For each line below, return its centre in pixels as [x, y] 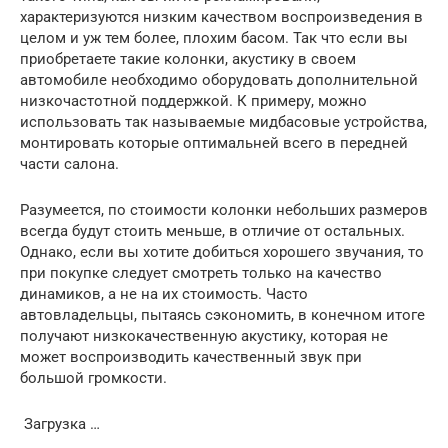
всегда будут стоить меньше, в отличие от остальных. [212, 230]
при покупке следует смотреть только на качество [201, 272]
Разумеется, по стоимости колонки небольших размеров [224, 209]
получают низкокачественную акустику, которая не [204, 335]
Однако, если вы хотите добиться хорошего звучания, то [222, 251]
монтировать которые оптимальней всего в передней [214, 142]
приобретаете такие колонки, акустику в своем [188, 58]
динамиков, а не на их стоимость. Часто [164, 293]
